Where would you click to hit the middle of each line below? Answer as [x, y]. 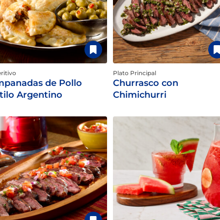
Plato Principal [135, 73]
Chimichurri [140, 95]
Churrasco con [146, 83]
